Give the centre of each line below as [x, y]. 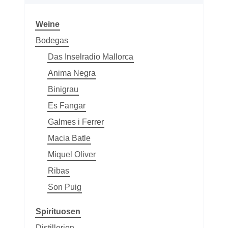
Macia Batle [69, 138]
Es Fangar [67, 105]
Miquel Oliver [72, 154]
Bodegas [52, 40]
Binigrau [63, 89]
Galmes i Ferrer [76, 122]
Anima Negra [72, 73]
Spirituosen [58, 211]
